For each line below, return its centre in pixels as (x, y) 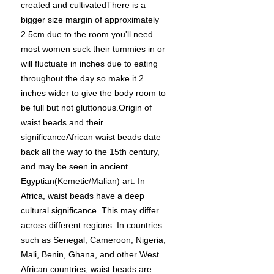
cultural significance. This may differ (90, 211)
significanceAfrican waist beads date (91, 137)
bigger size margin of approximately (90, 20)
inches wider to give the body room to (93, 93)
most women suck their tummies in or (93, 49)
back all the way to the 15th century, (90, 152)
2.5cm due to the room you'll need (87, 35)
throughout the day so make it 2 (82, 79)
